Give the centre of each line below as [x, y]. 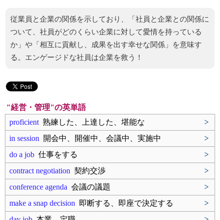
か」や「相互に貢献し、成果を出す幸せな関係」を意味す [106, 45]
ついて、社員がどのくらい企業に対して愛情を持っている [106, 32]
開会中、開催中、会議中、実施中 [100, 138]
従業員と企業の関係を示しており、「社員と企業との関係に [110, 19]
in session [24, 138]
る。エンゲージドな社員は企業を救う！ [77, 57]
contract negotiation [40, 171]
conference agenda [38, 187]
